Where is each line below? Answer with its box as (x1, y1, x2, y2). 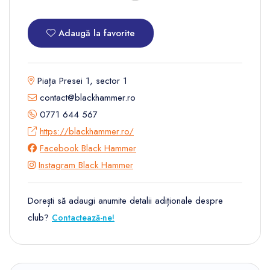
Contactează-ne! (52, 211, 115, 224)
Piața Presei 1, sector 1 (34, 74, 127, 87)
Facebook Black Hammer (40, 141, 136, 155)
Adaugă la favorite (55, 26, 135, 40)
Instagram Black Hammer (39, 158, 133, 172)
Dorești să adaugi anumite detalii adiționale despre (28, 193, 223, 207)
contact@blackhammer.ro (37, 90, 136, 104)
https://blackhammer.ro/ (40, 124, 134, 138)
